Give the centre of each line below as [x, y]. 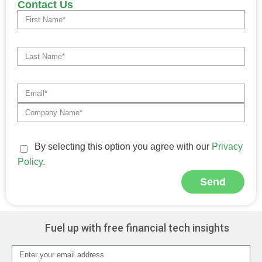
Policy [30, 162]
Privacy [227, 147]
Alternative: [43, 201]
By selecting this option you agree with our [123, 147]
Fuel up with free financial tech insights [137, 228]
